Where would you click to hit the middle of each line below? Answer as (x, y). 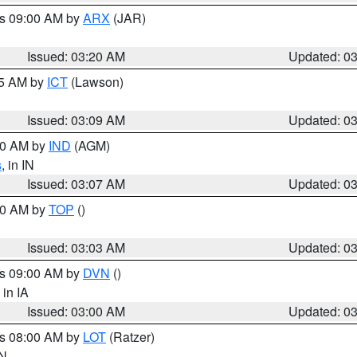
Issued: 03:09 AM (76, 120)
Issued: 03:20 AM (76, 56)
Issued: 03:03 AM (76, 247)
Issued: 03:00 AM (76, 311)
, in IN (18, 165)
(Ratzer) (130, 337)
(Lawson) (96, 82)
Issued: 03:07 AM (76, 184)
